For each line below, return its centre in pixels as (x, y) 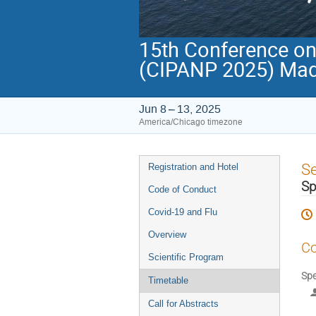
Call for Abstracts (183, 304)
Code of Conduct (182, 189)
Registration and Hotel (193, 167)
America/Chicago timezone (191, 122)
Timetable (168, 280)
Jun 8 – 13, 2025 (180, 109)
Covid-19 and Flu (183, 212)
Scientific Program (186, 257)
